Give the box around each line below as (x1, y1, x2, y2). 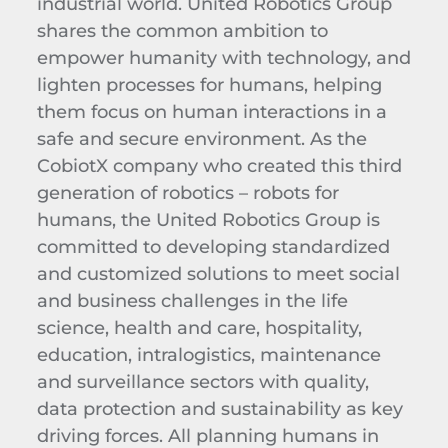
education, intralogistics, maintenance (36, 342, 381, 366)
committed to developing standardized (36, 234, 390, 258)
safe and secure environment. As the (36, 126, 367, 150)
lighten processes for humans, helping (36, 72, 382, 96)
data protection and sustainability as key (36, 396, 403, 420)
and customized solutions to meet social (36, 261, 400, 285)
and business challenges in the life (36, 288, 348, 312)
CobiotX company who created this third (36, 153, 402, 177)
